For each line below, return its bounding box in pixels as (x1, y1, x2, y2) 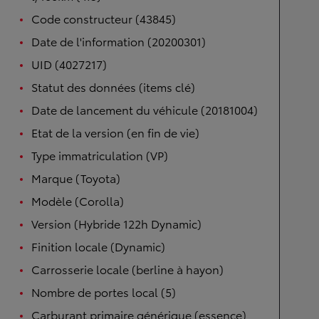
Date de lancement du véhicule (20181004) (31, 101, 258, 117)
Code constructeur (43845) (31, 10, 176, 26)
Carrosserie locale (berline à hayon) (31, 261, 224, 277)
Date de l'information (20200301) (31, 33, 206, 49)
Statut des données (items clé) (31, 78, 195, 95)
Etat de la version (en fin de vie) (31, 124, 199, 140)
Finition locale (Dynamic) (31, 238, 165, 254)
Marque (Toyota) (31, 169, 120, 186)
